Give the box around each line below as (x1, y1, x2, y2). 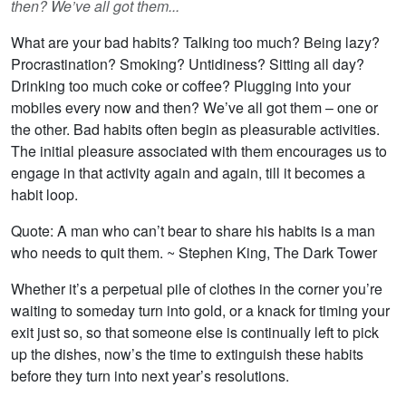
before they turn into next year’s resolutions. (11, 365, 289, 386)
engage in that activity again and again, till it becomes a (11, 162, 365, 183)
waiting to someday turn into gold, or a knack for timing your (11, 300, 390, 321)
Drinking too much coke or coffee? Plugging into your (11, 75, 351, 96)
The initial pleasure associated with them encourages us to (11, 140, 387, 161)
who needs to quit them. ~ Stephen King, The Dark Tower (11, 242, 377, 263)
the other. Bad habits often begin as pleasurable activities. (11, 119, 380, 140)
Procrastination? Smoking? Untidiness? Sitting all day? (11, 53, 364, 74)
